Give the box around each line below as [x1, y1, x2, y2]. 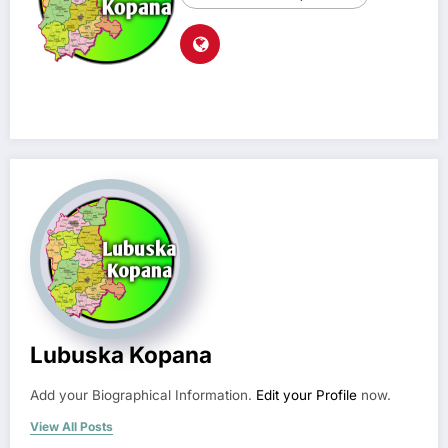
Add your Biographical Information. [30, 387, 256, 404]
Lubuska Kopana [30, 341, 212, 369]
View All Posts [30, 419, 113, 435]
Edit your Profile [256, 387, 357, 404]
